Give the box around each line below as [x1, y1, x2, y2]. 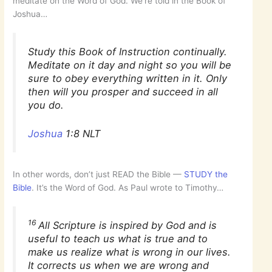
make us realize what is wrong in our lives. [28, 246, 231, 259]
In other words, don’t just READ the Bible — [13, 169, 185, 179]
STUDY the [184, 169, 228, 179]
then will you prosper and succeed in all [28, 86, 219, 98]
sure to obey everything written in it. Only [28, 72, 228, 85]
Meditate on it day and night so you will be [28, 59, 232, 72]
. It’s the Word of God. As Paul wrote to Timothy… [32, 182, 224, 192]
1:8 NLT [63, 127, 101, 140]
